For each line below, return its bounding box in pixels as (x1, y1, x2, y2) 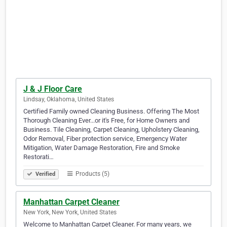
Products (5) (74, 170, 109, 178)
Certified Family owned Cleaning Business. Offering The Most (23, 107, 199, 116)
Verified (34, 171, 55, 178)
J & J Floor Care (23, 84, 82, 94)
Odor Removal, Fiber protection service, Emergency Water (23, 135, 187, 143)
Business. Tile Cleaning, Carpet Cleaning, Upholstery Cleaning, (23, 126, 200, 134)
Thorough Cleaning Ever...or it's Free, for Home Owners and (23, 117, 190, 125)
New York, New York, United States (23, 209, 117, 216)
